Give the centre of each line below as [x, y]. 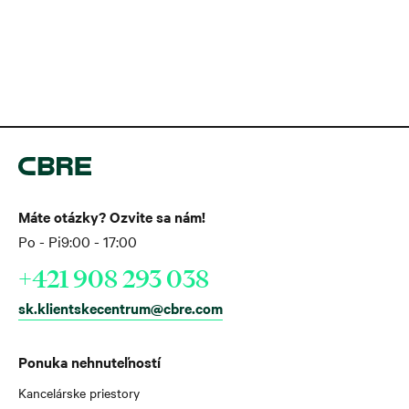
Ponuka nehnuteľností [89, 362]
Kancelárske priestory [79, 393]
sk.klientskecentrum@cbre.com [121, 308]
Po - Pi [40, 241]
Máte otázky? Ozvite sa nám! [112, 217]
